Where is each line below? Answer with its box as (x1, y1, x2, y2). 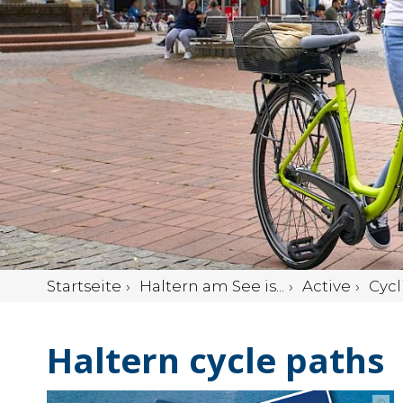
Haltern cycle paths (47, 336, 384, 383)
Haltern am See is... (139, 276, 284, 295)
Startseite (47, 276, 121, 295)
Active (302, 276, 351, 295)
